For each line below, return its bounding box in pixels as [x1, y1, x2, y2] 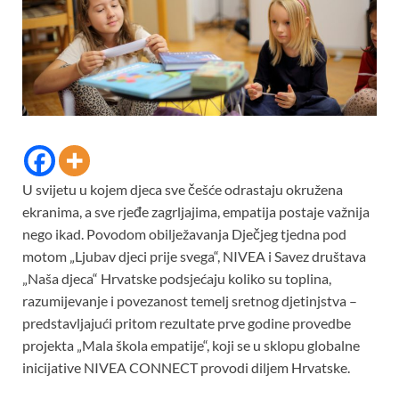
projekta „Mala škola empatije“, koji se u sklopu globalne [22, 336, 360, 354]
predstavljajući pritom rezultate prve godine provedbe [22, 313, 351, 331]
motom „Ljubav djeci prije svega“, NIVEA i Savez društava [22, 247, 366, 265]
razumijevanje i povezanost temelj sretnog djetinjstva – [22, 291, 357, 309]
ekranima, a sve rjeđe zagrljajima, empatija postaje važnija [22, 202, 370, 220]
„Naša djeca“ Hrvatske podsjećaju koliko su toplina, [22, 269, 331, 287]
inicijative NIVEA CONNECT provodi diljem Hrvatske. [22, 358, 350, 376]
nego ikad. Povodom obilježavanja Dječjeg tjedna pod [22, 224, 346, 242]
